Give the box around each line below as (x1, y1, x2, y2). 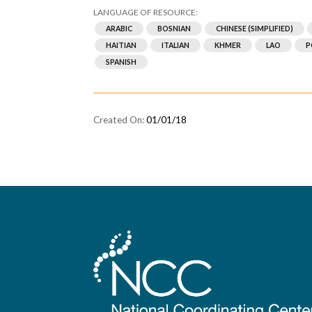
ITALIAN (162, 41, 190, 50)
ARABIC (106, 24, 133, 33)
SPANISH (106, 58, 137, 67)
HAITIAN (106, 41, 137, 50)
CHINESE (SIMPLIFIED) (216, 24, 294, 33)
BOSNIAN (157, 24, 192, 33)
